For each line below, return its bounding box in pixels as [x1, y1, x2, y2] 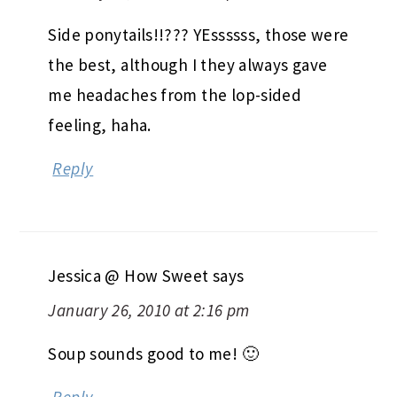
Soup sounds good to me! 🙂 [48, 342, 259, 364]
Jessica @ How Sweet [48, 264, 209, 286]
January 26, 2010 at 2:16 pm [48, 299, 250, 321]
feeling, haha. [48, 113, 152, 136]
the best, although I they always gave [48, 53, 328, 75]
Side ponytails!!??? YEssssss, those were [48, 23, 349, 45]
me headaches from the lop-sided [48, 83, 302, 105]
